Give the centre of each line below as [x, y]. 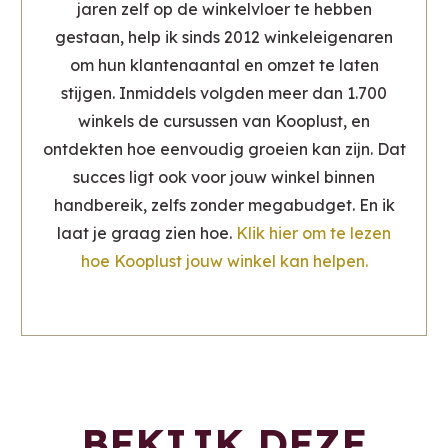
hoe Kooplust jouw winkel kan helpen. [224, 261]
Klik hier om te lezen [313, 233]
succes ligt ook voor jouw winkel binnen [224, 177]
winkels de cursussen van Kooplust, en [224, 121]
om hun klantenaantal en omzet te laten [224, 65]
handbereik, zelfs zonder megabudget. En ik [224, 205]
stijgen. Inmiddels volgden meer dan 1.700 [224, 93]
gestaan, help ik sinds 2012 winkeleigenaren [224, 37]
